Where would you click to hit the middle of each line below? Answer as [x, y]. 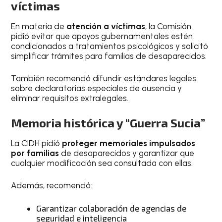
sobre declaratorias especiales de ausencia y [97, 88]
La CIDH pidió [37, 143]
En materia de [39, 26]
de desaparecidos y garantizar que [127, 153]
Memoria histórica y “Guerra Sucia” [108, 122]
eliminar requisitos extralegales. [70, 98]
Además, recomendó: [52, 186]
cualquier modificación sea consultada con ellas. [102, 163]
